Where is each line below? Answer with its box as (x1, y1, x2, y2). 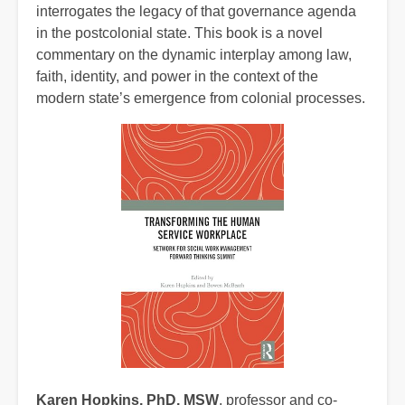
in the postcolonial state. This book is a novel (36, 24, 323, 41)
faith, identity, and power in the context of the (36, 68, 318, 84)
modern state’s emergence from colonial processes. (36, 89, 365, 106)
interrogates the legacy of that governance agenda (36, 3, 356, 19)
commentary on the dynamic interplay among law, (36, 46, 352, 62)
